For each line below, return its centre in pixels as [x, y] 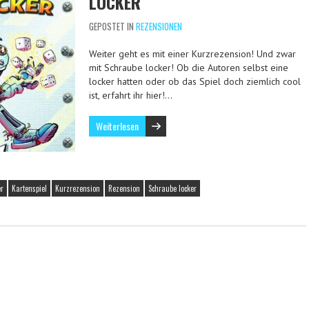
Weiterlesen [117, 126]
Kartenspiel [29, 188]
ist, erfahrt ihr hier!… [131, 95]
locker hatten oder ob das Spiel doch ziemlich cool [195, 81]
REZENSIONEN [159, 26]
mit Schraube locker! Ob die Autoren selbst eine [189, 68]
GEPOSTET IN [112, 26]
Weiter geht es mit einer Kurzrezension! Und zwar [192, 54]
